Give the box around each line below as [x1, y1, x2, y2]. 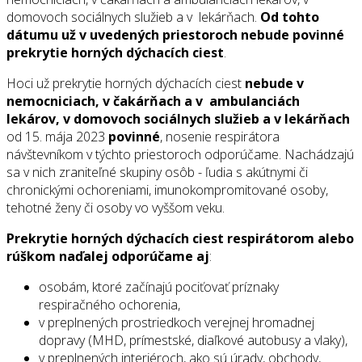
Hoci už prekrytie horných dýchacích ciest [6, 74, 245, 93]
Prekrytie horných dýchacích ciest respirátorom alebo [6, 229, 354, 248]
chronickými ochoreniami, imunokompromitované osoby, [6, 181, 328, 200]
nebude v [245, 74, 304, 93]
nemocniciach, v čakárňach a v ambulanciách [6, 92, 300, 111]
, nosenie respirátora [160, 128, 280, 146]
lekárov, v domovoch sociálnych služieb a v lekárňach [6, 110, 350, 128]
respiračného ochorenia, [39, 296, 180, 314]
